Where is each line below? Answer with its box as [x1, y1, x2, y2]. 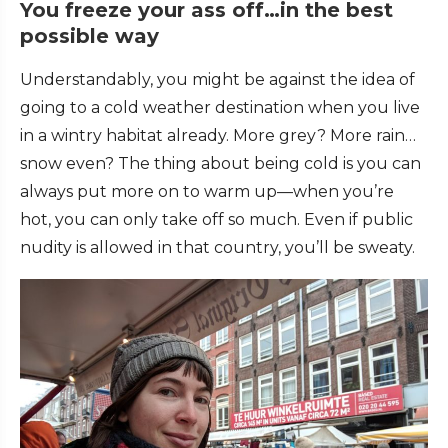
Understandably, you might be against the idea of [20, 70, 415, 90]
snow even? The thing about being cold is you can [20, 154, 421, 174]
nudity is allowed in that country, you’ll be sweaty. [20, 238, 415, 258]
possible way [20, 24, 159, 49]
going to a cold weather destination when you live [20, 98, 420, 118]
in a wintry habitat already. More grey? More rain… [20, 126, 416, 146]
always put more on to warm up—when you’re [20, 182, 394, 202]
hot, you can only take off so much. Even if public [20, 210, 413, 230]
